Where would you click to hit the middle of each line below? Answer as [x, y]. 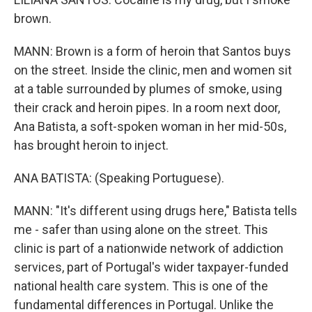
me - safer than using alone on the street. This [141, 229]
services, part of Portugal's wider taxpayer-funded [151, 267]
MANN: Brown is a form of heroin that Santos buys [153, 51]
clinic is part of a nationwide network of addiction [149, 248]
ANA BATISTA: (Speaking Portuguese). [119, 178]
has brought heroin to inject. [91, 145]
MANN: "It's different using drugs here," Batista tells [156, 211]
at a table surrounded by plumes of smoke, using [148, 89]
